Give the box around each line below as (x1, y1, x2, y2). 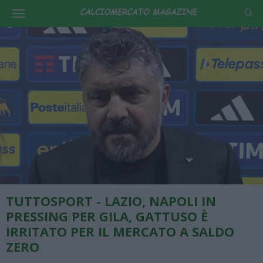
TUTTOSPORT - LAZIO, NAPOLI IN (6, 191, 216, 210)
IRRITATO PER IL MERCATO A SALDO (6, 222, 234, 240)
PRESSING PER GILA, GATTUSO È (6, 207, 208, 225)
